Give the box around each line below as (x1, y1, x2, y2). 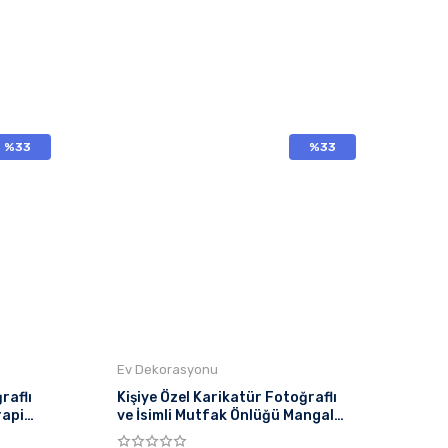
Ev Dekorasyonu (117, 362, 218, 377)
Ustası (117, 425, 163, 442)
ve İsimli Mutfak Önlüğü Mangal (117, 407, 334, 424)
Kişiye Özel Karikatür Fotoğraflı (117, 389, 337, 406)
